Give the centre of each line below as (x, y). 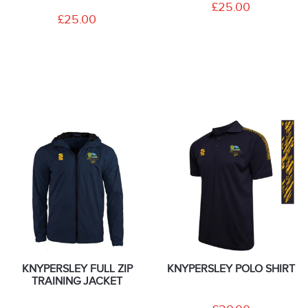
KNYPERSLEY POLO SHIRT (231, 268)
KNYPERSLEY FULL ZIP (77, 268)
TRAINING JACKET (77, 281)
